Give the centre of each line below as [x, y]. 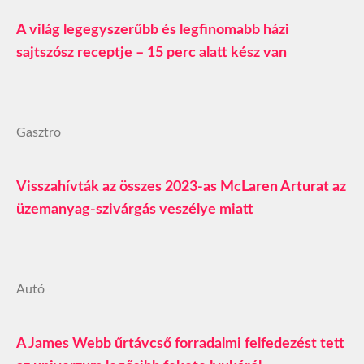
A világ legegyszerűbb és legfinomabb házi [153, 30]
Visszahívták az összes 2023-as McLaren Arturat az [181, 186]
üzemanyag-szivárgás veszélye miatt [135, 209]
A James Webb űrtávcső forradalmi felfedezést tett [180, 343]
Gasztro [39, 132]
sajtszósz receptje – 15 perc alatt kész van [152, 52]
